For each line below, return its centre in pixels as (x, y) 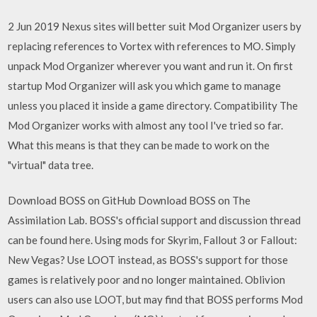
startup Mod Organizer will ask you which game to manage (145, 85)
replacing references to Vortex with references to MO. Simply (152, 46)
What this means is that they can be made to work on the (139, 145)
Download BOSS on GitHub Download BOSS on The (129, 200)
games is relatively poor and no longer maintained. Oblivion (147, 279)
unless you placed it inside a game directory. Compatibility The (153, 105)
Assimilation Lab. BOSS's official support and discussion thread (155, 220)
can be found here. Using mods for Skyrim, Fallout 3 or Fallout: (153, 240)
